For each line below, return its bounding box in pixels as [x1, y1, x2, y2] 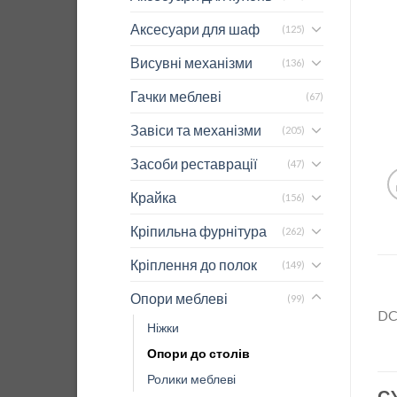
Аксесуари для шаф [130, 19, 260, 37]
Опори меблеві [130, 289, 228, 307]
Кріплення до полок [130, 255, 257, 273]
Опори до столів [147, 345, 250, 361]
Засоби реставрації [130, 154, 257, 172]
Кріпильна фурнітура [130, 222, 267, 239]
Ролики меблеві [147, 370, 236, 386]
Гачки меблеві [130, 87, 222, 105]
